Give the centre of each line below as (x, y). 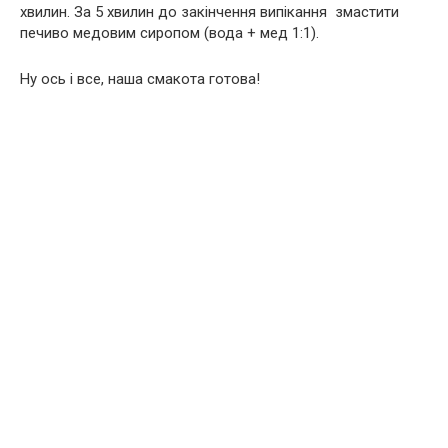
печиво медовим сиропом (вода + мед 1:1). (169, 32)
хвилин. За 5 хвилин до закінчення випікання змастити (209, 11)
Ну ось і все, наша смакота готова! (140, 78)
